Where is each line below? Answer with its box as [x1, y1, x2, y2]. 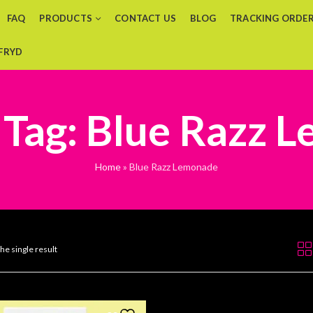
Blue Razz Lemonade [129, 161, 218, 173]
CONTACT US [115, 13, 177, 24]
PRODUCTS [39, 13, 93, 24]
